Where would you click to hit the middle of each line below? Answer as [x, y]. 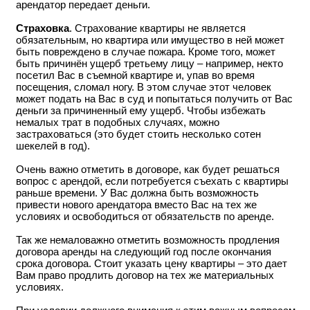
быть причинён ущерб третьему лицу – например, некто [149, 63]
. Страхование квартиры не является [157, 28]
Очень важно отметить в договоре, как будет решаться [148, 169]
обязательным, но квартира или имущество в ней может [150, 40]
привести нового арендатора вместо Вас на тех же [136, 204]
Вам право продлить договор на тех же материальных [145, 275]
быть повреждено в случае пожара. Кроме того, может [146, 52]
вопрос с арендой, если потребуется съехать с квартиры [152, 181]
